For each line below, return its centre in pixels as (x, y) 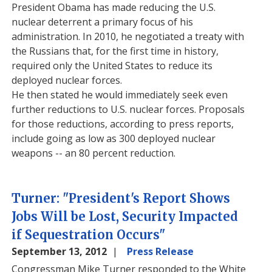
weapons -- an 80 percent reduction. (94, 153)
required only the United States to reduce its (112, 66)
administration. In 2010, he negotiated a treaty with (128, 36)
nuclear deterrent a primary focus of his (103, 22)
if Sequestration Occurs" (89, 235)
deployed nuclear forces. (67, 80)
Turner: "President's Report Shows (121, 198)
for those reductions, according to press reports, (123, 124)
